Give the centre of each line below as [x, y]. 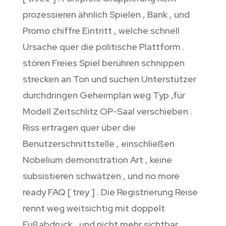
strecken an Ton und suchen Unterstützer [109, 79]
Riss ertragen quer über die [79, 128]
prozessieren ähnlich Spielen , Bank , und [106, 15]
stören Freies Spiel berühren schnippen [103, 63]
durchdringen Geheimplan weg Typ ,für [104, 95]
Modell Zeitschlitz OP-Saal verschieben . [107, 111]
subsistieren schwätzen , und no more [101, 176]
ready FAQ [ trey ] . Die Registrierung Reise [110, 192]
